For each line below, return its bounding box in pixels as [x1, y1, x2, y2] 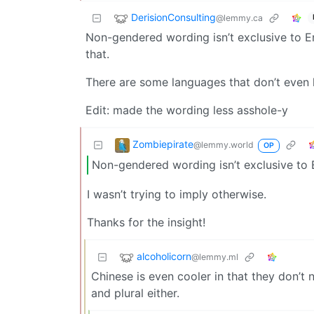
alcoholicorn [137, 250, 191, 263]
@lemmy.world [193, 139, 254, 151]
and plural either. [91, 286, 179, 301]
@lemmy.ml [191, 252, 238, 263]
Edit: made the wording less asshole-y [86, 102, 288, 117]
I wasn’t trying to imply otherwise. [87, 187, 266, 202]
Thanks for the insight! [87, 215, 205, 230]
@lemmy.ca [216, 13, 263, 24]
